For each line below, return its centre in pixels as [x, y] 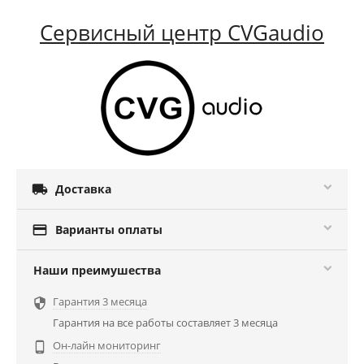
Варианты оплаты [109, 229]
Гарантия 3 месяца [100, 301]
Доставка [83, 188]
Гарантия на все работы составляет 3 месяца [165, 322]
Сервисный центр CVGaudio [182, 32]
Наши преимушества [97, 270]
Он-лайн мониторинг [107, 345]
